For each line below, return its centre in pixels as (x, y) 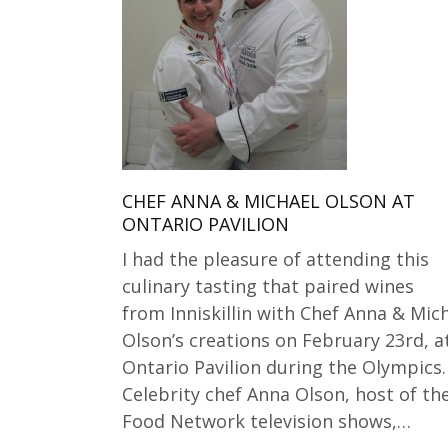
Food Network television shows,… (266, 421)
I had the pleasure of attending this (275, 259)
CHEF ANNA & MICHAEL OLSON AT (268, 201)
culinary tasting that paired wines (268, 286)
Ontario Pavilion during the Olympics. (284, 367)
